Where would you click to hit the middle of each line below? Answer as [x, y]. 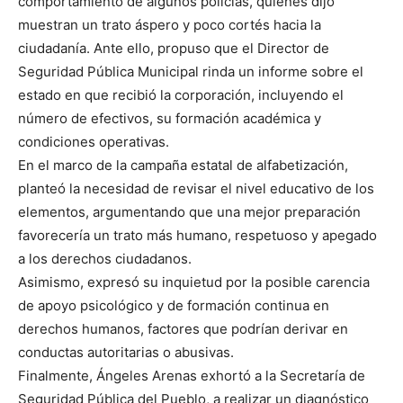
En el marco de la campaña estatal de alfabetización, [183, 166]
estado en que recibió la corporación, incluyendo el [181, 95]
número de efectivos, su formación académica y [170, 119]
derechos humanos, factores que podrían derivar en [183, 329]
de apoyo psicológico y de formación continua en [174, 306]
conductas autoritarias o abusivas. [126, 353]
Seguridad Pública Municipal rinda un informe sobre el [191, 72]
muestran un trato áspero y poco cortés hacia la [170, 25]
